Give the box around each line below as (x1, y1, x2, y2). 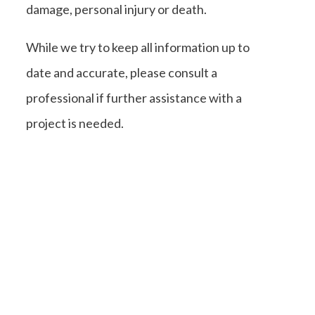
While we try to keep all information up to (26, 39, 250, 56)
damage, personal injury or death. (26, 1, 207, 18)
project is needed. (26, 115, 124, 131)
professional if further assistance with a (26, 90, 242, 106)
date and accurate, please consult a (26, 65, 217, 81)
